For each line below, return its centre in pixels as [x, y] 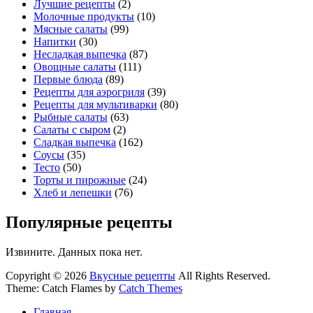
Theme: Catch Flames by [62, 288]
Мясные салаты [71, 29]
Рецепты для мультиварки [95, 104]
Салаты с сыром [72, 129]
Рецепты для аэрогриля [89, 92]
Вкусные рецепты [132, 275]
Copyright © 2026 [48, 275]
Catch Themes [151, 288]
